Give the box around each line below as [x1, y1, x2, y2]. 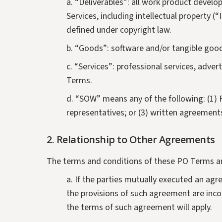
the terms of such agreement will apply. [66, 201, 213, 214]
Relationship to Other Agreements [56, 133, 215, 147]
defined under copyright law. [66, 24, 172, 37]
